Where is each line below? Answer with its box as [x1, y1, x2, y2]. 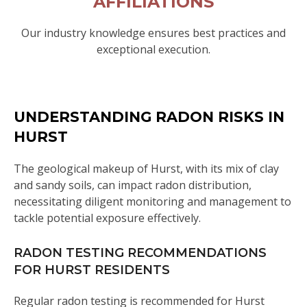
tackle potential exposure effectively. [14, 210, 201, 225]
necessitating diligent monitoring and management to [14, 194, 291, 209]
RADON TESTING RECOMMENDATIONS [14, 245, 267, 260]
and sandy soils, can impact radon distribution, [14, 177, 251, 193]
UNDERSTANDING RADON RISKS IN [14, 108, 284, 125]
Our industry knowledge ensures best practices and [21, 25, 286, 40]
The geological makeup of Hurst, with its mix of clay [14, 161, 279, 176]
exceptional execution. [97, 42, 210, 57]
